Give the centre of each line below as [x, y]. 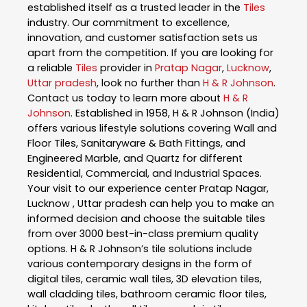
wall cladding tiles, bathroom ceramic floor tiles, [147, 294]
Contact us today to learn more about [125, 98]
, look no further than [150, 83]
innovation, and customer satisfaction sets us [143, 37]
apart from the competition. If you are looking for [150, 52]
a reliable [51, 67]
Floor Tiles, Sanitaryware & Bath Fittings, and [136, 143]
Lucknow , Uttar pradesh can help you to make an [151, 203]
